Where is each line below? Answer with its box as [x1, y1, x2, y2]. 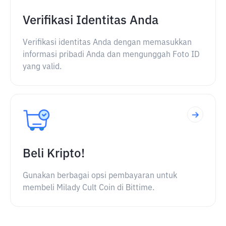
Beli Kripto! [23, 148, 85, 160]
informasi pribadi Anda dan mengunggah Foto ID [23, 51, 200, 59]
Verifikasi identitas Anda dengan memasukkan [23, 39, 192, 47]
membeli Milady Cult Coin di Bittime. [23, 184, 154, 192]
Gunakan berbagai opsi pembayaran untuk [23, 172, 177, 180]
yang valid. [23, 63, 62, 71]
